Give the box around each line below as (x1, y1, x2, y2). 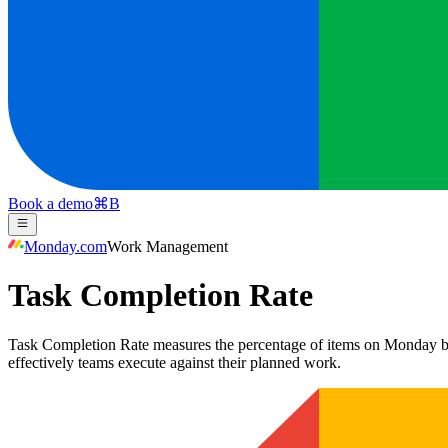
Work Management (107, 237, 228, 255)
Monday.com (24, 237, 107, 255)
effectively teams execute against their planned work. (8, 353, 341, 371)
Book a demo (8, 195, 93, 213)
